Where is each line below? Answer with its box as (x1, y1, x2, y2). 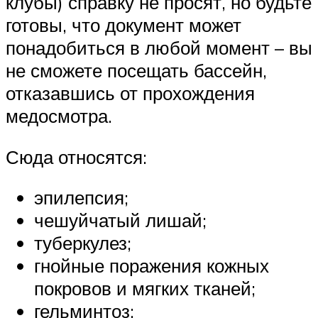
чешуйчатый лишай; (34, 209, 207, 232)
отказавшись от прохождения (6, 82, 255, 105)
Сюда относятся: (6, 145, 147, 168)
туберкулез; (34, 231, 131, 255)
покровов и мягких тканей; (34, 277, 256, 300)
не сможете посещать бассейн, (6, 59, 267, 82)
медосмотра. (6, 104, 112, 128)
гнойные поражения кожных (34, 254, 269, 278)
